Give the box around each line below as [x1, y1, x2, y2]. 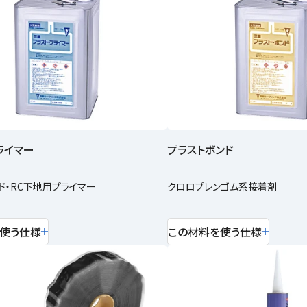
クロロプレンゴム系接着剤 [167, 180, 277, 194]
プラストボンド [167, 141, 234, 158]
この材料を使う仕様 [168, 223, 262, 240]
